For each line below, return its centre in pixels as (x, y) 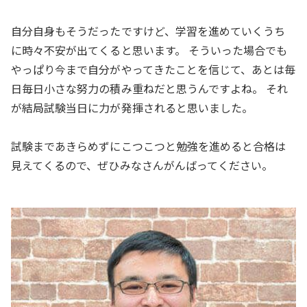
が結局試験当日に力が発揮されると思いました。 (132, 107)
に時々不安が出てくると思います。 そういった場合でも (149, 50)
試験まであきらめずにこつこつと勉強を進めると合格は (149, 146)
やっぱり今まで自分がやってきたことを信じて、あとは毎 (153, 69)
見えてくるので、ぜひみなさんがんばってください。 (142, 165)
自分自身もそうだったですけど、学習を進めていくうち (148, 30)
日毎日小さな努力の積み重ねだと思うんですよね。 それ (150, 88)
